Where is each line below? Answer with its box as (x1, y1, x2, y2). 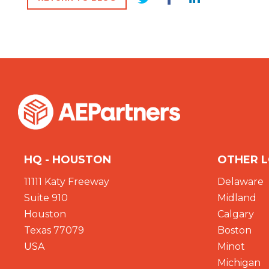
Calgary (217, 208, 255, 220)
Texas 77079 (24, 224, 85, 236)
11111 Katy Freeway (24, 175, 110, 187)
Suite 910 (24, 192, 68, 204)
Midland (217, 192, 257, 204)
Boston (217, 224, 252, 236)
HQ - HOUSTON (24, 153, 112, 166)
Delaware (217, 175, 264, 187)
